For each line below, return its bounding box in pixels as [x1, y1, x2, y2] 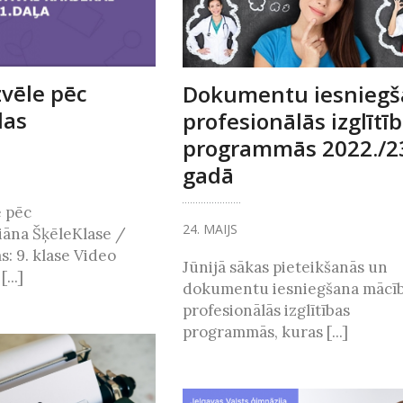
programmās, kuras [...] [182, 322, 348, 343]
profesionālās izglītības [182, 300, 350, 321]
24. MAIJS [182, 220, 237, 238]
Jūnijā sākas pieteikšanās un [182, 257, 388, 278]
